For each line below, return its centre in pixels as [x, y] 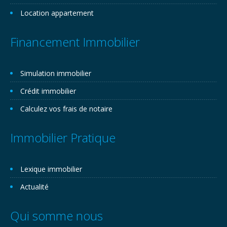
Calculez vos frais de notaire [66, 109]
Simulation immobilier [56, 73]
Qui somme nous [56, 216]
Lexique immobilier [51, 169]
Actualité [34, 187]
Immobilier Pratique [63, 138]
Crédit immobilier [48, 91]
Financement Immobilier [75, 42]
